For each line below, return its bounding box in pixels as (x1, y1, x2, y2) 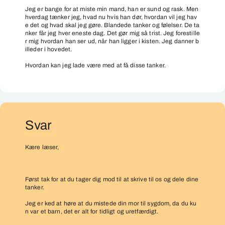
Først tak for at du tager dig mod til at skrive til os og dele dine (25, 176, 199, 183)
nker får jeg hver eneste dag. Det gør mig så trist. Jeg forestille (25, 30, 200, 37)
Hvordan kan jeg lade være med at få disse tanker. (25, 62, 166, 69)
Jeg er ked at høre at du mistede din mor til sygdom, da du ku (25, 200, 197, 207)
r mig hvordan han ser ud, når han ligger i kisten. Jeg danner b (25, 38, 199, 45)
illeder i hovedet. (25, 46, 72, 53)
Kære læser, (25, 144, 59, 151)
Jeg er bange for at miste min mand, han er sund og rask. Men (25, 6, 199, 13)
